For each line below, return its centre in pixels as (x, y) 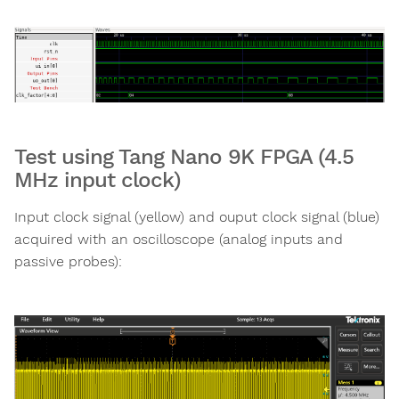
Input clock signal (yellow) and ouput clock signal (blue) (197, 216)
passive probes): (68, 261)
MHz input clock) (98, 179)
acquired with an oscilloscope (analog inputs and (179, 239)
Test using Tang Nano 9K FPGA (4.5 (184, 156)
